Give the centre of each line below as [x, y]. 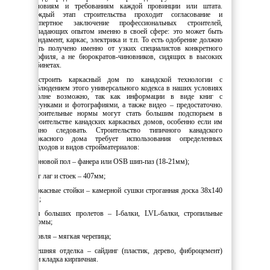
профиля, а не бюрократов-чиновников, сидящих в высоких [126, 56]
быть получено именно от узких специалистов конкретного [126, 48]
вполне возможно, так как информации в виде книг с [126, 96]
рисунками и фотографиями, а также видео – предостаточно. [126, 105]
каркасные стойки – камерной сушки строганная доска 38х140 [126, 190]
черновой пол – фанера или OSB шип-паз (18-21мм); [109, 161]
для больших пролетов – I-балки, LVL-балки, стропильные [126, 213]
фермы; [41, 221]
